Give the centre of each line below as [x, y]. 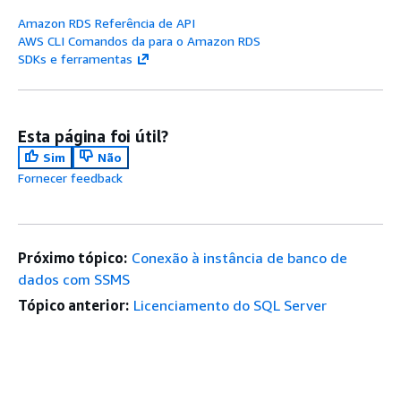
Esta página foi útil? [94, 136]
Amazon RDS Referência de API [107, 22]
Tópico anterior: [73, 305]
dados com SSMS [74, 279]
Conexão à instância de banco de [239, 257]
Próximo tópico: [73, 257]
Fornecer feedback [70, 177]
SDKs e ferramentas [75, 58]
